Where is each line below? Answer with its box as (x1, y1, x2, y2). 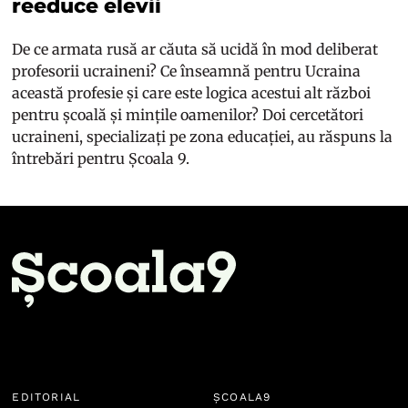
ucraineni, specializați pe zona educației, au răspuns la (12, 127, 393, 147)
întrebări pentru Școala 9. (12, 149, 194, 168)
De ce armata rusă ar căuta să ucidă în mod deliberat (12, 40, 379, 59)
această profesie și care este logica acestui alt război (12, 84, 372, 103)
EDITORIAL (12, 391, 81, 404)
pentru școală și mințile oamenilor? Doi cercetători (12, 106, 364, 125)
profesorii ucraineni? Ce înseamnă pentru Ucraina (12, 62, 362, 81)
